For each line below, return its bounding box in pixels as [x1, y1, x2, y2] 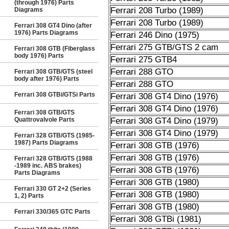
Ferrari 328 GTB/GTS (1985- [14, 132, 95, 139]
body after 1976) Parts [14, 75, 79, 82]
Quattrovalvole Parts [14, 116, 75, 123]
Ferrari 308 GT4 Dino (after [14, 22, 92, 29]
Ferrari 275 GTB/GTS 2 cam [110, 42, 218, 52]
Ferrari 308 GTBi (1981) [110, 214, 201, 224]
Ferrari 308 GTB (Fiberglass [14, 45, 95, 52]
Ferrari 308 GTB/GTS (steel [14, 68, 93, 75]
